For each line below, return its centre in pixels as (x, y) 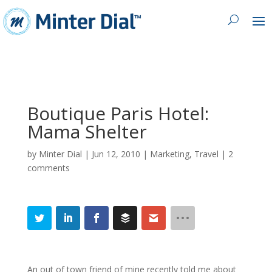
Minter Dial (60, 154)
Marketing (169, 154)
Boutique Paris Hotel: (118, 113)
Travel (206, 154)
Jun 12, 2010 (116, 154)
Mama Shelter (87, 131)
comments (48, 168)
